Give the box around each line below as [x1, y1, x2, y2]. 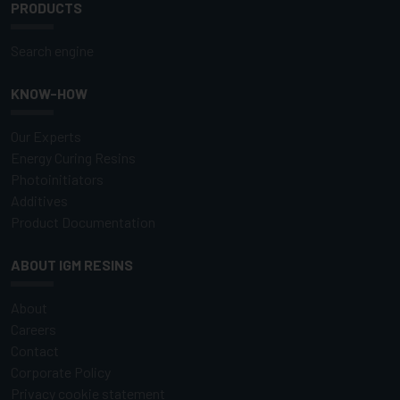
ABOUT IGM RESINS [11, 256, 133, 273]
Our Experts [11, 128, 81, 145]
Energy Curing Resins [11, 149, 136, 166]
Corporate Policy [11, 363, 111, 380]
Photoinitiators [11, 171, 104, 187]
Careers [11, 321, 56, 337]
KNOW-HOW [11, 85, 87, 102]
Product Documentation [11, 213, 155, 230]
